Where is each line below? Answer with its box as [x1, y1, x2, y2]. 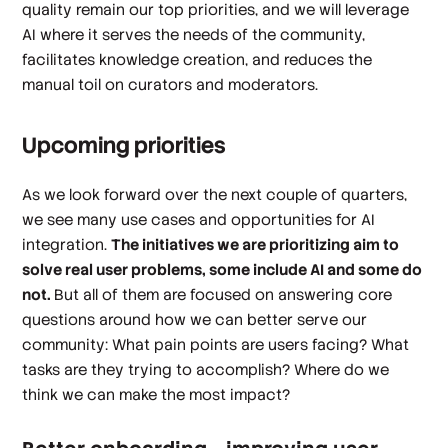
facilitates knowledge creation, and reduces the [22, 49, 373, 69]
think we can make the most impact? [22, 385, 291, 405]
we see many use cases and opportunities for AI [22, 210, 376, 230]
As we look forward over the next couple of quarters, [22, 185, 408, 205]
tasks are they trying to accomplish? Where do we [22, 360, 390, 380]
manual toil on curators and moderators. [22, 74, 319, 94]
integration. [22, 235, 112, 255]
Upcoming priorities [22, 131, 227, 161]
